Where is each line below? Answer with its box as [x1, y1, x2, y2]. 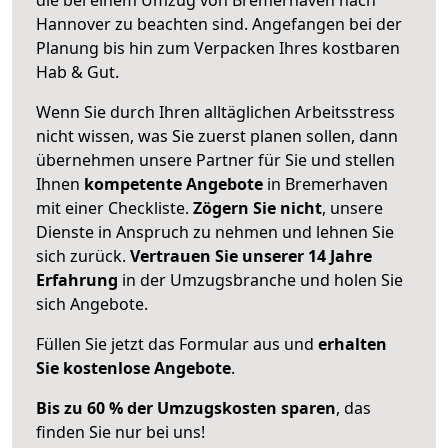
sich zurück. [36, 244, 130, 267]
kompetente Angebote [84, 172, 263, 195]
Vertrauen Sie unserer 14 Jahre [130, 244, 372, 267]
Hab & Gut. [36, 60, 119, 83]
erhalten [318, 332, 387, 355]
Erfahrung [36, 268, 118, 291]
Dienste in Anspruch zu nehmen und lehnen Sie [36, 220, 394, 243]
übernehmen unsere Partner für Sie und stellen [36, 148, 395, 171]
